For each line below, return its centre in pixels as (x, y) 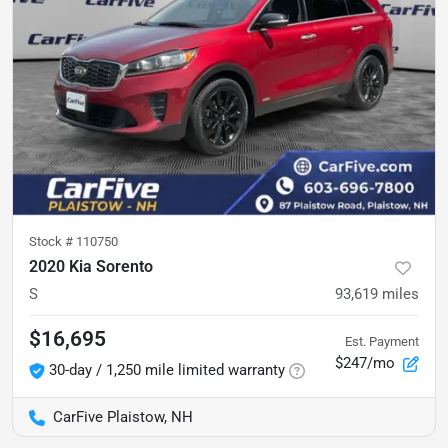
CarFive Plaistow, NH (123, 416)
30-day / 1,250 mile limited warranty (167, 369)
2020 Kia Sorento (91, 266)
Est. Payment (382, 342)
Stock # (52, 241)
